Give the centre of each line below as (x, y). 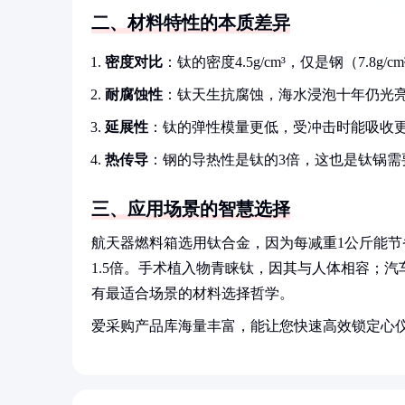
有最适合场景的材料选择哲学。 (193, 293)
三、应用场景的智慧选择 (191, 209)
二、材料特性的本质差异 (191, 23)
